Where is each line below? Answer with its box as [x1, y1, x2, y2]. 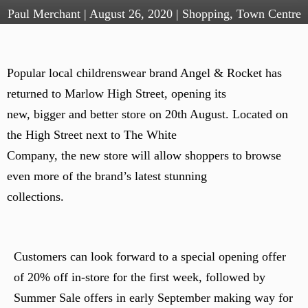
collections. [7, 190, 64, 203]
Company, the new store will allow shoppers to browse [7, 148, 281, 162]
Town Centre [236, 7, 301, 21]
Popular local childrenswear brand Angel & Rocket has [7, 66, 282, 80]
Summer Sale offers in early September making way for [14, 291, 293, 305]
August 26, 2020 [89, 7, 173, 21]
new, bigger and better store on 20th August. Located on [7, 107, 288, 121]
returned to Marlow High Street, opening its [7, 87, 226, 100]
